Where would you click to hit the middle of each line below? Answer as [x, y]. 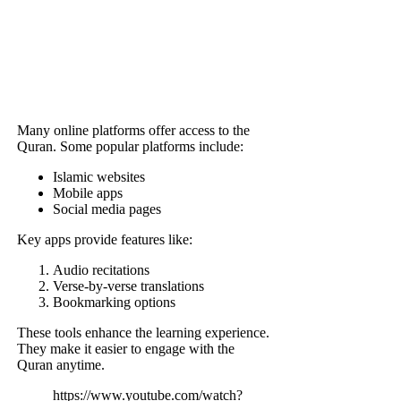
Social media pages [107, 209]
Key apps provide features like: [105, 239]
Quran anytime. [61, 364]
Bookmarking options [115, 302]
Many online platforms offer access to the [134, 130]
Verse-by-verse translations [129, 286]
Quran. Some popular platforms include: [131, 146]
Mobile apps [88, 192]
